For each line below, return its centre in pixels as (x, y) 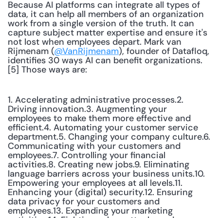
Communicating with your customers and (94, 146)
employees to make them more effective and (99, 118)
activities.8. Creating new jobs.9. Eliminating (99, 164)
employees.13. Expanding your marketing (90, 211)
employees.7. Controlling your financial (87, 155)
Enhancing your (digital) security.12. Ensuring (100, 192)
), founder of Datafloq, (164, 51)
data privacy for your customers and (84, 201)
